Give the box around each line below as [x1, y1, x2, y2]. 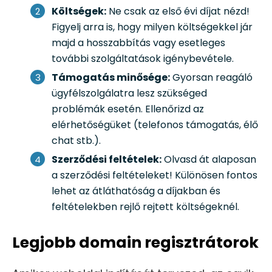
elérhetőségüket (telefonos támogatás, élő [52, 117, 258, 132]
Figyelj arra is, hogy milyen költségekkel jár [52, 19, 253, 34]
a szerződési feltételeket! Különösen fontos [52, 168, 257, 182]
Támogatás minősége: [52, 70, 170, 84]
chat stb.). [52, 133, 101, 148]
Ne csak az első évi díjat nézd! [106, 4, 250, 18]
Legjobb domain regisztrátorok [12, 231, 259, 253]
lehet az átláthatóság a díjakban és [52, 183, 220, 198]
